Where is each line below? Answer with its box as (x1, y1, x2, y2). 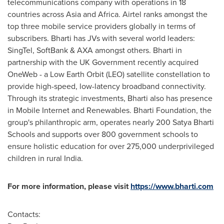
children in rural (7, 152, 64, 164)
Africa (98, 8, 118, 20)
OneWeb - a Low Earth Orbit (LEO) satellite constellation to (7, 68, 210, 80)
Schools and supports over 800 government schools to (7, 128, 198, 140)
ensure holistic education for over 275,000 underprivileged (7, 140, 214, 152)
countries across (7, 8, 66, 20)
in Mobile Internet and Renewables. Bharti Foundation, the (7, 104, 211, 116)
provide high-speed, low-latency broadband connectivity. (7, 80, 206, 92)
